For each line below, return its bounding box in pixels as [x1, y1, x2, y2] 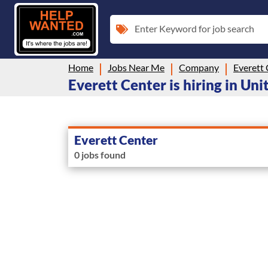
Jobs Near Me [108, 61, 165, 73]
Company [179, 61, 219, 73]
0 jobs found [74, 148, 126, 160]
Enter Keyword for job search [135, 22, 254, 34]
